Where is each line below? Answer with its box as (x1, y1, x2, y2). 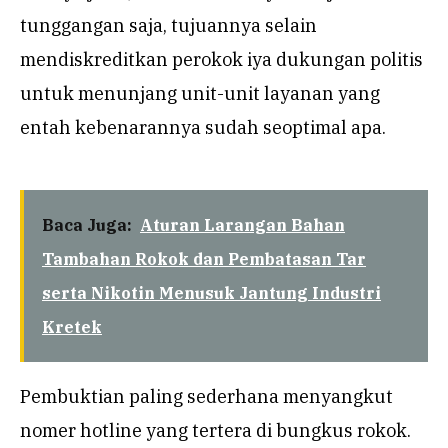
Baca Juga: (42, 215, 132, 236)
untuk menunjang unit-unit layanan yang (20, 82, 380, 106)
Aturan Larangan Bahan (140, 215, 345, 236)
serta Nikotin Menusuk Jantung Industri (42, 283, 381, 304)
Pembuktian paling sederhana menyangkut (20, 385, 393, 409)
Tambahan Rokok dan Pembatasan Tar (42, 249, 366, 270)
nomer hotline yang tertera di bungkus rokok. (20, 419, 411, 443)
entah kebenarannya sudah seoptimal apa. (20, 116, 386, 140)
